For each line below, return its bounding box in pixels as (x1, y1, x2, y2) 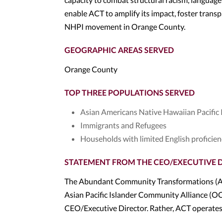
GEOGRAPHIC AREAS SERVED (64, 45, 174, 55)
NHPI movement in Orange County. (64, 22, 185, 31)
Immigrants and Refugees (80, 120, 166, 130)
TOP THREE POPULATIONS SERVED (64, 88, 195, 97)
